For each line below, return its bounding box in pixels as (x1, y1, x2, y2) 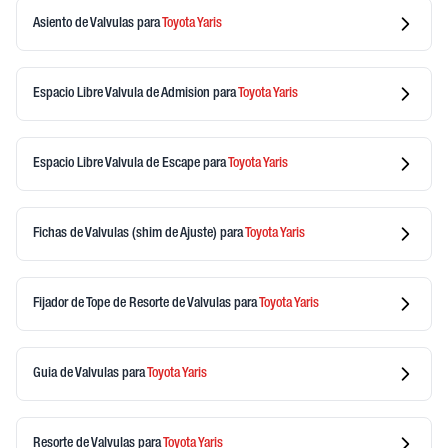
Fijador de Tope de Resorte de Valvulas (33, 296, 234, 311)
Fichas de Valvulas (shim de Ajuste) (33, 226, 220, 241)
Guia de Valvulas (33, 366, 122, 381)
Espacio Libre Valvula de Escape (33, 156, 203, 171)
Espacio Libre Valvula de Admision (33, 86, 213, 101)
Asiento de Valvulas (33, 16, 137, 31)
